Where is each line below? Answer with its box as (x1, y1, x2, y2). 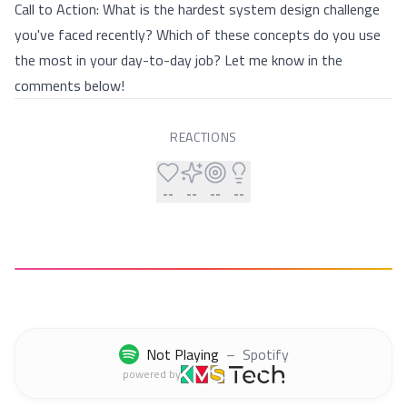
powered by (122, 365, 181, 382)
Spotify (242, 343, 289, 365)
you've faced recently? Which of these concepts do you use (15, 24, 381, 45)
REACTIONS (169, 127, 238, 146)
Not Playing (145, 343, 219, 365)
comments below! (15, 74, 124, 96)
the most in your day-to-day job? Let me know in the (15, 49, 342, 71)
